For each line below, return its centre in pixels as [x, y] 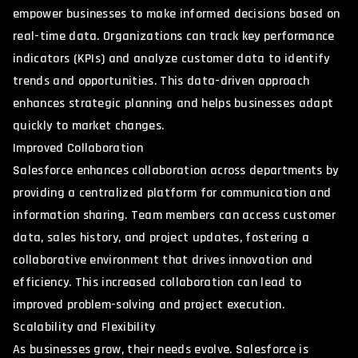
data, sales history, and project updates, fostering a [161, 237]
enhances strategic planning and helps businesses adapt [173, 103]
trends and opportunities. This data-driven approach [161, 81]
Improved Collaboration [78, 148]
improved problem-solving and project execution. [149, 304]
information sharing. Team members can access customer [174, 215]
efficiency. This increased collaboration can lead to [157, 282]
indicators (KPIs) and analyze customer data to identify [171, 58]
